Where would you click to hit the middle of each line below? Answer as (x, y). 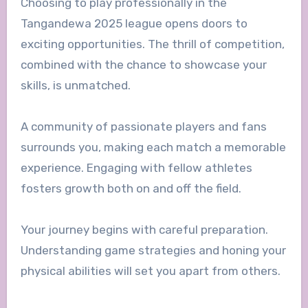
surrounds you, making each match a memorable (153, 147)
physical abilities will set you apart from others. (150, 271)
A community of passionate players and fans (143, 127)
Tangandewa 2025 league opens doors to (134, 24)
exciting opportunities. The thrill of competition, (152, 44)
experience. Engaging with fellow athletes (136, 168)
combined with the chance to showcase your (143, 65)
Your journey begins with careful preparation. (144, 230)
